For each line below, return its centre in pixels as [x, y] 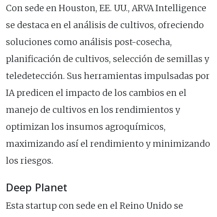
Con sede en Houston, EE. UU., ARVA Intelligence [106, 8]
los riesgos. [30, 161]
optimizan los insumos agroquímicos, [86, 127]
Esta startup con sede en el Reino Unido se [94, 206]
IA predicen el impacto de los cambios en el [96, 93]
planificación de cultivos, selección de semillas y [108, 59]
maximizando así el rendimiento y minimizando [108, 144]
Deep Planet [37, 187]
